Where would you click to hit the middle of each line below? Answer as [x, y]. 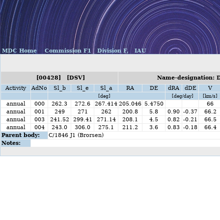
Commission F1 [67, 51]
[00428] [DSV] [59, 78]
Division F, [112, 51]
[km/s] [210, 96]
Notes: [11, 143]
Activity [16, 88]
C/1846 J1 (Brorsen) [76, 135]
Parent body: [21, 135]
